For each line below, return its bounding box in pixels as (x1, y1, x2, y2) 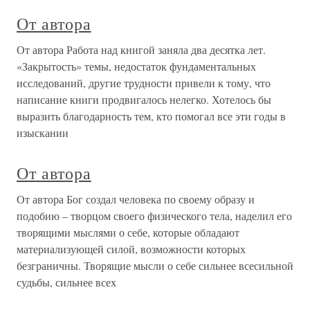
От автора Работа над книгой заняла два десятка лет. (17, 42, 266, 57)
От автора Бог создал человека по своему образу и (17, 192, 255, 207)
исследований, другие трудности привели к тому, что (17, 75, 271, 91)
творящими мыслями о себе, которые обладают (17, 225, 239, 240)
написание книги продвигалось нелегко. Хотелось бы (17, 92, 271, 107)
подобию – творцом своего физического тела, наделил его (17, 208, 292, 224)
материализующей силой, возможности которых (17, 241, 246, 257)
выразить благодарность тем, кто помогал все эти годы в (17, 109, 286, 124)
